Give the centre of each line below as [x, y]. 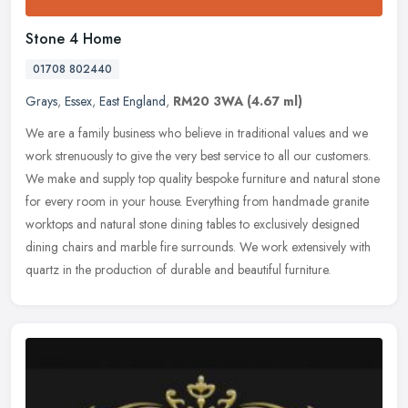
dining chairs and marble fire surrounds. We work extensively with [198, 246]
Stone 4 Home [73, 38]
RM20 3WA [208, 101]
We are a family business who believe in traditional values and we [197, 133]
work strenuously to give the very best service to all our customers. [198, 155]
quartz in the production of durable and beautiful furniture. [178, 269]
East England [133, 101]
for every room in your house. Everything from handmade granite [197, 201]
